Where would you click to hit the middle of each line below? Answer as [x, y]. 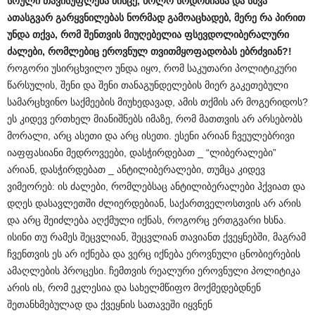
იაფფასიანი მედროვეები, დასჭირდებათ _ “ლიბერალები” [142, 153]
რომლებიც [73, 51]
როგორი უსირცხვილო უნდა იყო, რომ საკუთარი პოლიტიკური [152, 68]
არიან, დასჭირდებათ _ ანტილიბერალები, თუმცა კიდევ [136, 169]
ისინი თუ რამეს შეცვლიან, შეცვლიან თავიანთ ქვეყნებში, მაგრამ [156, 237]
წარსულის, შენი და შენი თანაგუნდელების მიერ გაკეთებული [148, 85]
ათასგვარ [30, 18]
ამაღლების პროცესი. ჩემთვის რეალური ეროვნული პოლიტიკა [154, 271]
